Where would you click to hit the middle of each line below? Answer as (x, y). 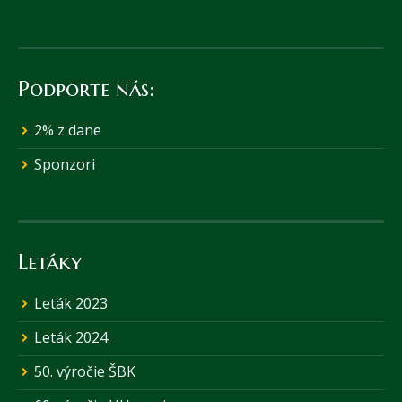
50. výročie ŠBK (85, 372)
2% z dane (68, 131)
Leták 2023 (71, 304)
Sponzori (65, 165)
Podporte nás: (86, 89)
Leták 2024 (71, 338)
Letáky (50, 262)
